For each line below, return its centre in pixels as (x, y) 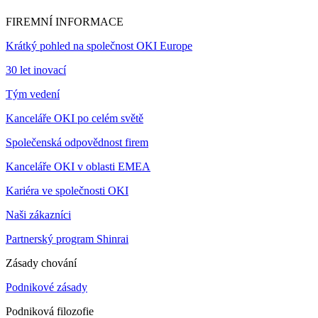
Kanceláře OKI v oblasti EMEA (78, 167)
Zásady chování (41, 263)
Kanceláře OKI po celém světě (75, 119)
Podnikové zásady (46, 287)
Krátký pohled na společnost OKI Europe (99, 46)
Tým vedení (33, 94)
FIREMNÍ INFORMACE (65, 22)
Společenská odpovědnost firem (77, 143)
